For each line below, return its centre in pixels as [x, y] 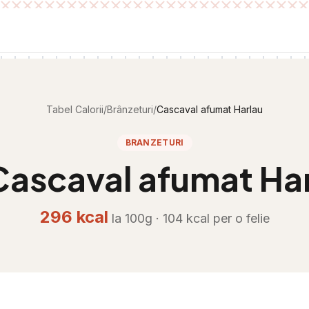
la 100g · [137, 218]
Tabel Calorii [75, 109]
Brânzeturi [130, 109]
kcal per [209, 218]
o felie [252, 218]
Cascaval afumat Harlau [210, 109]
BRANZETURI [154, 142]
